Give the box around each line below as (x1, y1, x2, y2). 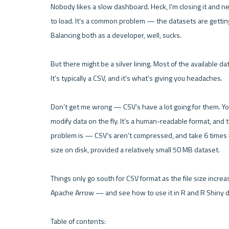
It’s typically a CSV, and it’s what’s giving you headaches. (50, 73, 222, 84)
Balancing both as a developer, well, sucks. (50, 30, 181, 41)
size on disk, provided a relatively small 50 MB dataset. (50, 144, 220, 156)
